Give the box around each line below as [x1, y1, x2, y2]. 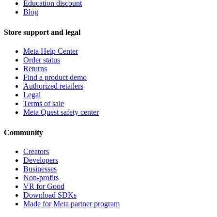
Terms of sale [23, 99, 64, 108]
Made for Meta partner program [23, 200, 120, 208]
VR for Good [23, 182, 64, 191]
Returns [23, 64, 47, 73]
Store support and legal [4, 28, 80, 36]
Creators [23, 147, 49, 156]
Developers [23, 156, 58, 165]
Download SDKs [23, 191, 77, 200]
